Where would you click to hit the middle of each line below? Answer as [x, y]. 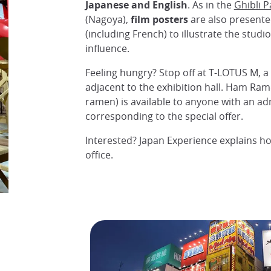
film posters [160, 20]
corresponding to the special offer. [164, 116]
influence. [107, 49]
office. [99, 155]
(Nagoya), [108, 20]
